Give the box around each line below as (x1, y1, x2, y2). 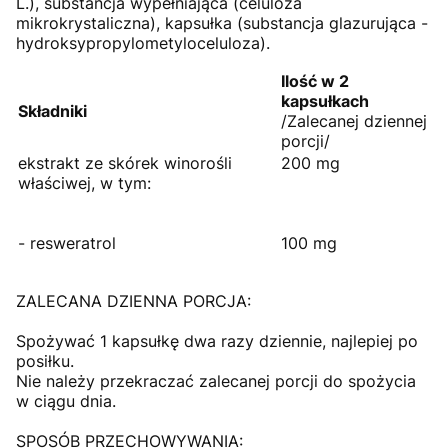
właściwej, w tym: (18, 173, 151, 194)
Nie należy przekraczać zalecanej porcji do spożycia (16, 371, 416, 392)
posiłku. (16, 351, 74, 372)
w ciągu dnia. (16, 391, 116, 412)
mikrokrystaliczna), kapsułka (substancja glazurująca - (16, 13, 428, 34)
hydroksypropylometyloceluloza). (16, 33, 270, 54)
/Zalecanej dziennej (281, 111, 427, 132)
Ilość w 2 (281, 71, 349, 92)
